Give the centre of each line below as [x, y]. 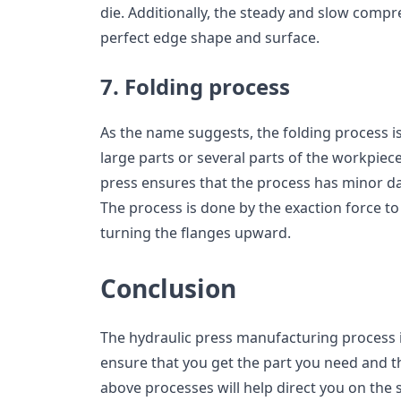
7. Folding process [195, 87]
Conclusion [168, 289]
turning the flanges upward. [197, 233]
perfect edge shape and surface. [212, 38]
